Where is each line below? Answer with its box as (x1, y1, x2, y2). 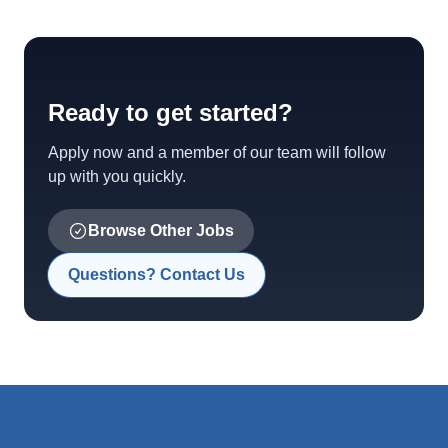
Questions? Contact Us (68, 266, 245, 283)
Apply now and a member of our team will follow (48, 144, 386, 161)
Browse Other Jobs (88, 222, 234, 239)
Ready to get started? (48, 99, 293, 126)
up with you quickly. (48, 168, 186, 185)
